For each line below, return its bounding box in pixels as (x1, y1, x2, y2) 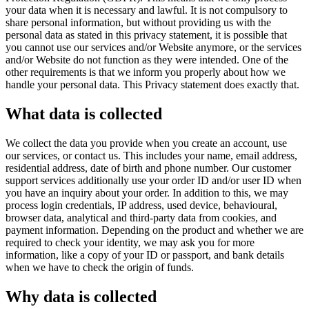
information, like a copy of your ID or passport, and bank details (6, 248, 284, 261)
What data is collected (6, 104, 162, 123)
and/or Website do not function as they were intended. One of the (6, 53, 288, 66)
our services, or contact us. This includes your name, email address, (6, 149, 297, 161)
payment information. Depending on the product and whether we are (6, 223, 303, 236)
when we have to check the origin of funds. (6, 261, 194, 273)
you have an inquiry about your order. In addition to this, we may (6, 186, 288, 199)
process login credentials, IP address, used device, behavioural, (6, 199, 277, 211)
